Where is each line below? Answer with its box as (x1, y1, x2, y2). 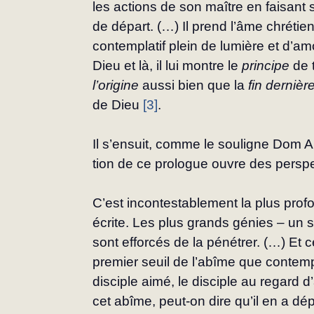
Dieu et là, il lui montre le (93, 58, 243, 74)
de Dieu (93, 97, 144, 113)
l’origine (93, 78, 139, 93)
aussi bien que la (139, 78, 249, 93)
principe (242, 58, 290, 74)
